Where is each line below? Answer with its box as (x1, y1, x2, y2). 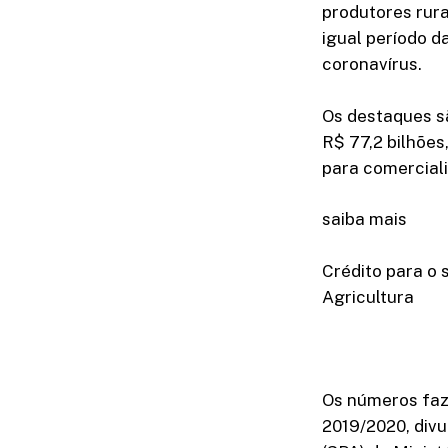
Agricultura (322, 286, 414, 307)
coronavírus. (322, 54, 422, 75)
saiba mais (322, 209, 407, 230)
